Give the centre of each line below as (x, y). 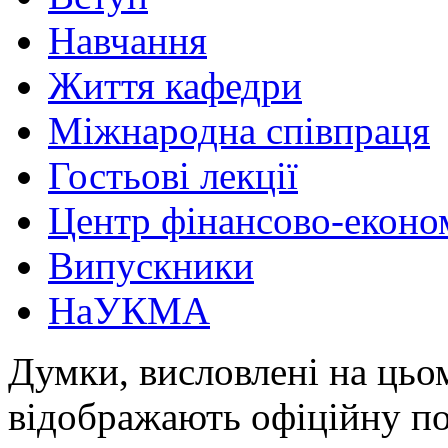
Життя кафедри (175, 85)
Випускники (151, 265)
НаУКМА (129, 310)
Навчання (127, 40)
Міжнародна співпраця (239, 130)
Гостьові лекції (173, 175)
